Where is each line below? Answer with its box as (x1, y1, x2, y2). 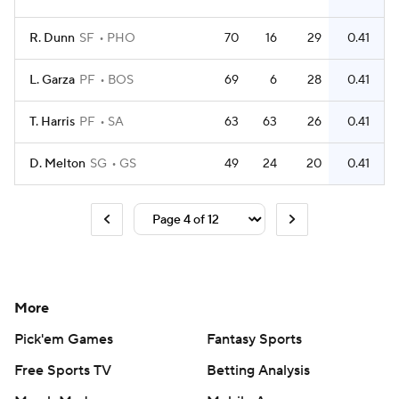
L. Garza (29, 72, 75, 88)
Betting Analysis (207, 361, 310, 379)
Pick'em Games (14, 330, 113, 348)
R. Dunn (29, 30, 75, 46)
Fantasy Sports (207, 330, 302, 348)
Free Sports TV (14, 361, 111, 379)
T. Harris (29, 114, 75, 130)
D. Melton (29, 156, 85, 172)
